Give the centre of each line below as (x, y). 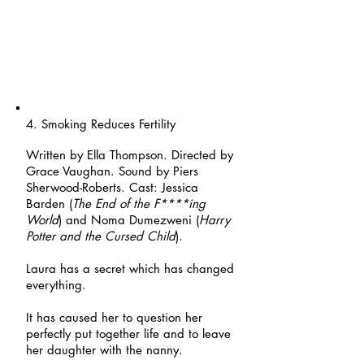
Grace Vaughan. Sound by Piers (112, 171)
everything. (56, 285)
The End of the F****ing (139, 204)
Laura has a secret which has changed (130, 269)
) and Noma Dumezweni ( (129, 220)
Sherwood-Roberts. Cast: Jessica (112, 187)
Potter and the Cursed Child (101, 236)
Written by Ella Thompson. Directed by (130, 155)
